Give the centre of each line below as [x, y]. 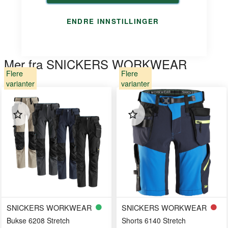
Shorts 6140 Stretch [154, 220]
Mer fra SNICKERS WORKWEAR [95, 64]
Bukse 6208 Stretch [38, 220]
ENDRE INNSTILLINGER [113, 21]
